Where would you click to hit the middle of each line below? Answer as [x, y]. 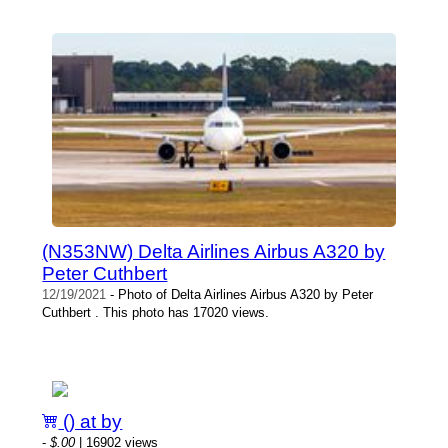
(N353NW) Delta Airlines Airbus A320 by [214, 252]
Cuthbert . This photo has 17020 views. [156, 313]
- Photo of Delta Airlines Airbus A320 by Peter [240, 295]
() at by [90, 422]
